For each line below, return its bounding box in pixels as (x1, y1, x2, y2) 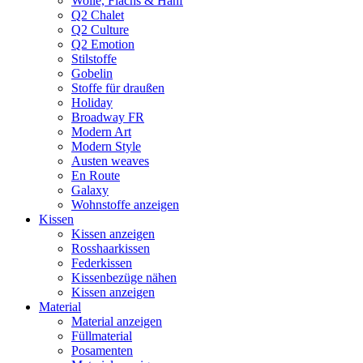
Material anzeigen (71, 314, 162, 328)
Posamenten (71, 344, 133, 357)
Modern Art (71, 125, 131, 139)
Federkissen (71, 256, 132, 270)
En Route (71, 169, 120, 182)
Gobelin (71, 66, 113, 80)
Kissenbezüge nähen (71, 271, 177, 284)
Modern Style (71, 139, 141, 153)
